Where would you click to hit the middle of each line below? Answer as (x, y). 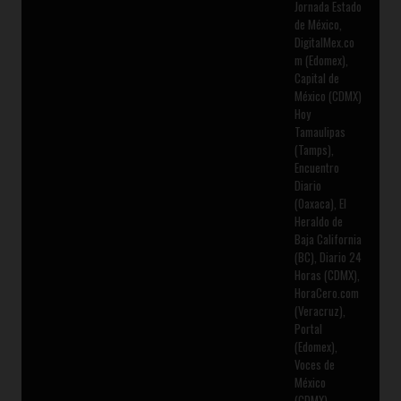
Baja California (328, 239)
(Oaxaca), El (320, 203)
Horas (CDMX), (327, 274)
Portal (308, 328)
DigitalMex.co (324, 42)
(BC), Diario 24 (328, 256)
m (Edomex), (321, 60)
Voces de (314, 364)
